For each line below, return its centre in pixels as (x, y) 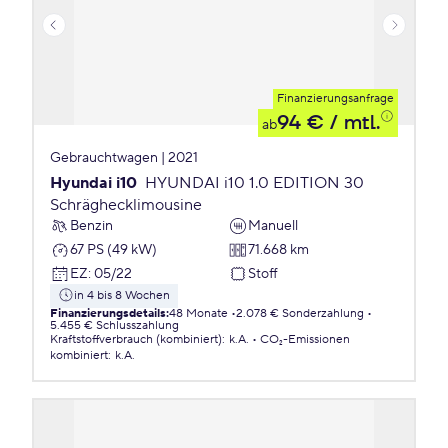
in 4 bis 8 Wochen (122, 295)
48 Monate (198, 313)
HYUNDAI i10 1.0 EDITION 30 (254, 183)
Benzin (91, 225)
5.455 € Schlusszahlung (114, 325)
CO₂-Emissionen (305, 339)
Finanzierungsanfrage (335, 98)
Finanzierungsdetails (108, 313)
